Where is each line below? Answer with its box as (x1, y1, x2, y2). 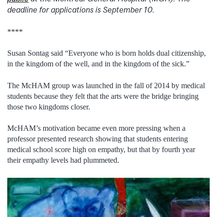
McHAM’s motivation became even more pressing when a (7, 124, 186, 133)
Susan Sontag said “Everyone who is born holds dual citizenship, (7, 49, 206, 58)
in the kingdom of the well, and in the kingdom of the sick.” (7, 60, 189, 68)
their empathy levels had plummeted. (7, 156, 119, 165)
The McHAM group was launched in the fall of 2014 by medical (7, 81, 205, 90)
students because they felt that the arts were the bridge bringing (7, 92, 199, 100)
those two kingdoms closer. (7, 102, 90, 111)
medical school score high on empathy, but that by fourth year (7, 145, 195, 154)
